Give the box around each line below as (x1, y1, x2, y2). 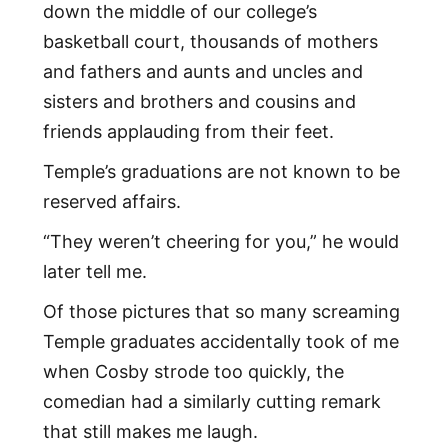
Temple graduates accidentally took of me (42, 331, 399, 353)
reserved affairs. (42, 191, 181, 213)
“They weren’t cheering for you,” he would (42, 231, 399, 253)
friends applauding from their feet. (42, 121, 334, 143)
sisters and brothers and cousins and (42, 91, 356, 113)
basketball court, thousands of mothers (42, 31, 378, 53)
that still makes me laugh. (42, 421, 258, 443)
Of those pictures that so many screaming (42, 301, 400, 323)
